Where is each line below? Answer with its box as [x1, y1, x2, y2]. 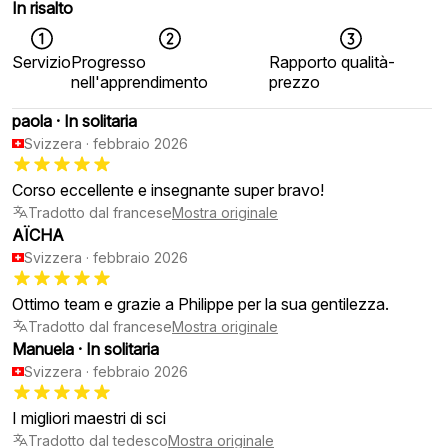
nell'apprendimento [71, 71, 208, 92]
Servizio [12, 51, 71, 72]
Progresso [71, 51, 146, 72]
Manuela [12, 338, 74, 359]
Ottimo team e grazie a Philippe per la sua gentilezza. [12, 293, 389, 314]
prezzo [269, 71, 321, 92]
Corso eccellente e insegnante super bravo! [12, 179, 324, 200]
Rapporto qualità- [269, 51, 396, 72]
